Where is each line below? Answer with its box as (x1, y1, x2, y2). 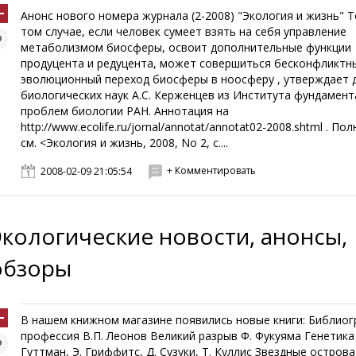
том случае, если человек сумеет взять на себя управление (21, 24, 347, 39)
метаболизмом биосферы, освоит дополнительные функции (21, 40, 352, 55)
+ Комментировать (167, 164, 257, 177)
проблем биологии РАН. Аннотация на (21, 103, 230, 118)
